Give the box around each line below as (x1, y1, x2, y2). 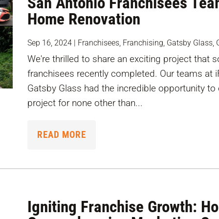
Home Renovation (27, 9, 141, 29)
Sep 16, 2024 (27, 38, 72, 48)
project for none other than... (27, 97, 143, 109)
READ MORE (37, 129, 87, 141)
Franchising (123, 38, 164, 48)
